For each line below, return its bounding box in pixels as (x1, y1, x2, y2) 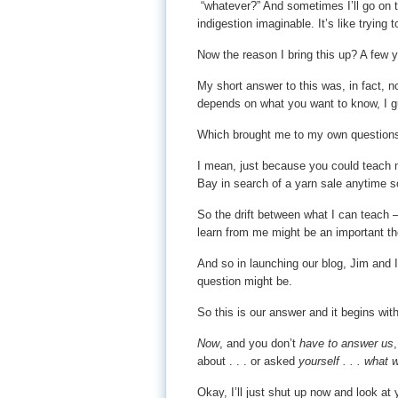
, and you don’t (219, 337, 296, 350)
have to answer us (296, 337, 394, 350)
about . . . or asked (197, 354, 298, 368)
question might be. (197, 275, 292, 288)
